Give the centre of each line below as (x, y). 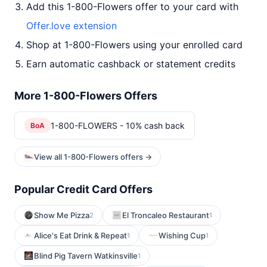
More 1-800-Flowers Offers (86, 96)
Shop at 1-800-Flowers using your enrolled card (134, 45)
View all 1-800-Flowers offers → (93, 157)
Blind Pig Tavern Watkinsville (86, 256)
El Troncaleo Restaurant (166, 215)
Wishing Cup (182, 235)
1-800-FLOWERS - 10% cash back (118, 125)
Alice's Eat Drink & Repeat (80, 235)
